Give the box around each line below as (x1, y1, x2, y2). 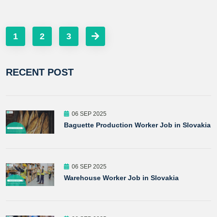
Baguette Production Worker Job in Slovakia (64, 121, 211, 129)
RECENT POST (6, 67, 74, 77)
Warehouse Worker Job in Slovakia (64, 173, 179, 182)
